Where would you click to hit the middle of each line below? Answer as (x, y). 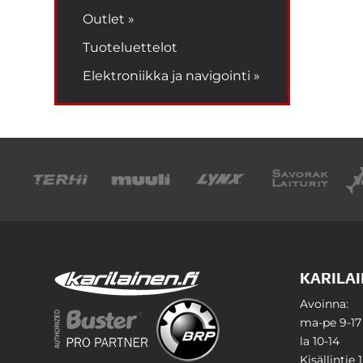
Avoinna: (324, 303)
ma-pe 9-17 (330, 322)
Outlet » (109, 19)
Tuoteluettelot (130, 47)
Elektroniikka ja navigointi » (172, 75)
